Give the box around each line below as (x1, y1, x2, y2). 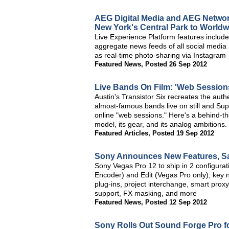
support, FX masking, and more (95, 189, 197, 197)
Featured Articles (95, 129, 148, 137)
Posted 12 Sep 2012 (145, 198, 207, 206)
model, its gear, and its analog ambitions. (95, 120, 227, 128)
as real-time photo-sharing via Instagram (95, 51, 226, 59)
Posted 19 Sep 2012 (152, 129, 214, 137)
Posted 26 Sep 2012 (145, 60, 207, 68)
